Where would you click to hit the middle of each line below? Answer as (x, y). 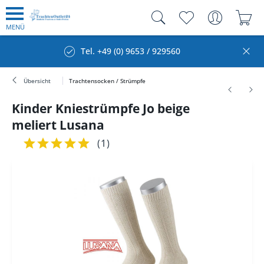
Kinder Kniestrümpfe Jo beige (101, 108)
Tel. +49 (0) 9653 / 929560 (131, 51)
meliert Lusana (58, 125)
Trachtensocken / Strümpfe (107, 81)
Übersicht (37, 81)
